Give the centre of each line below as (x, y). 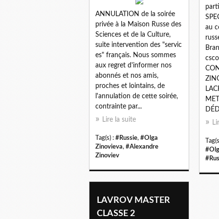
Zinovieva (109, 146)
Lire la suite (119, 120)
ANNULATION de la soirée (135, 14)
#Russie (126, 138)
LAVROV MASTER (133, 200)
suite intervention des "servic (139, 45)
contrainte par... (119, 106)
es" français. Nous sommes (136, 55)
